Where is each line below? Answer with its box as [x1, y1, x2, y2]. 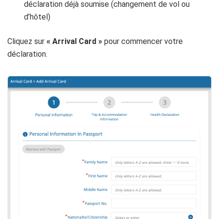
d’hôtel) [24, 12, 51, 22]
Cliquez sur [7, 37, 46, 46]
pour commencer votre [102, 37, 183, 46]
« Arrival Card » [46, 37, 102, 46]
